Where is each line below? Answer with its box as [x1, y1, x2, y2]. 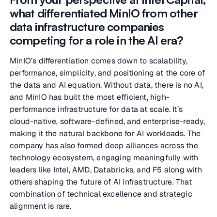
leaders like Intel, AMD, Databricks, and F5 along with [10, 165, 202, 175]
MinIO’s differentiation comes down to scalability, [10, 56, 188, 66]
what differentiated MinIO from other [10, 6, 198, 20]
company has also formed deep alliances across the [10, 140, 198, 151]
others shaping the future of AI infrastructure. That [10, 177, 192, 187]
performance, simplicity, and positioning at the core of [10, 68, 205, 78]
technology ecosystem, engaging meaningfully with [10, 153, 199, 163]
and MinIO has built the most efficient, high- [10, 92, 170, 102]
